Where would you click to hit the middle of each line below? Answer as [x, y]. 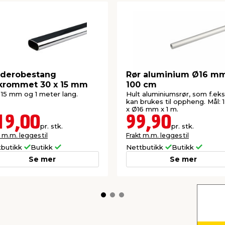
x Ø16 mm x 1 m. [152, 109]
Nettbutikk [146, 147]
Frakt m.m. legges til [157, 136]
